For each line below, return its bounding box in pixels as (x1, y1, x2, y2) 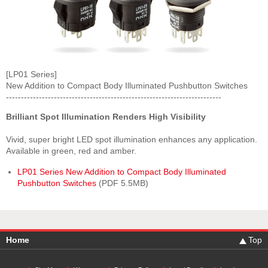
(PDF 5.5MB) (96, 179, 149, 188)
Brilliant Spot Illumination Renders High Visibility (6, 112, 206, 122)
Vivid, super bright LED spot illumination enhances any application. (6, 135, 257, 145)
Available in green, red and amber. (6, 147, 136, 156)
